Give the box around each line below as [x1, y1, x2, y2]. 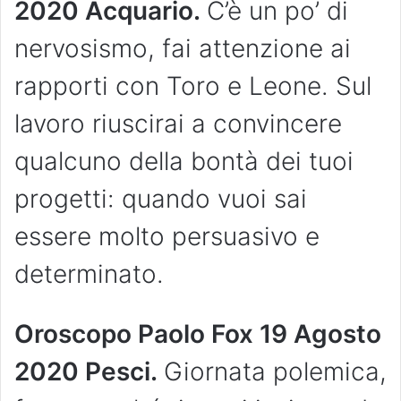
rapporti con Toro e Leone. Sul [14, 71, 371, 102]
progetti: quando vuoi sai [14, 183, 307, 215]
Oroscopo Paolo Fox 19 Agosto [14, 319, 381, 350]
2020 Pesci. [14, 356, 164, 388]
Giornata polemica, [164, 356, 387, 388]
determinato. [14, 259, 164, 290]
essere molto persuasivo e [14, 221, 320, 252]
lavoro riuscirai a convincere [14, 108, 342, 140]
